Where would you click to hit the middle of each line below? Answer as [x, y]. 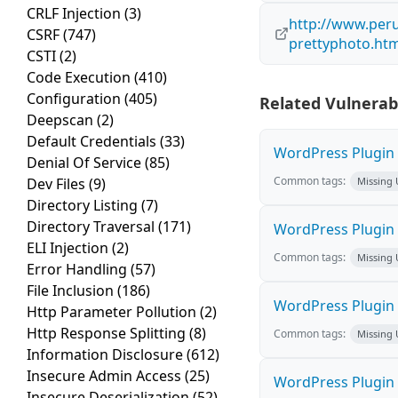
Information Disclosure [107, 355]
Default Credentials [93, 142]
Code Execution [80, 78]
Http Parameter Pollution [113, 312]
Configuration [76, 99]
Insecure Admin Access [106, 376]
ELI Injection [69, 248]
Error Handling [79, 270]
